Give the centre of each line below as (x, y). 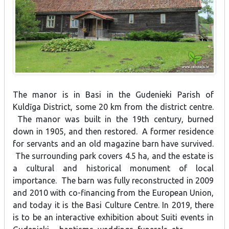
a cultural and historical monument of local (113, 168)
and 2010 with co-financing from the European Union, (113, 193)
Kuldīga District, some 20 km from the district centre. (113, 107)
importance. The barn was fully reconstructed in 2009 (113, 181)
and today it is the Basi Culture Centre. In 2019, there (113, 205)
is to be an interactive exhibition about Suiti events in (113, 217)
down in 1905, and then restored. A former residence (113, 132)
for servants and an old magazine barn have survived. (113, 144)
